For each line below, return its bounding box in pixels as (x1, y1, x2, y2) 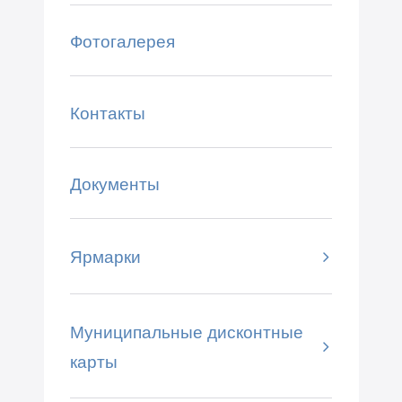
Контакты (69, 102, 145, 123)
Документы (69, 174, 160, 194)
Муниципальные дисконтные (69, 321, 303, 342)
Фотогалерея (69, 31, 175, 52)
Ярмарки (69, 247, 141, 267)
